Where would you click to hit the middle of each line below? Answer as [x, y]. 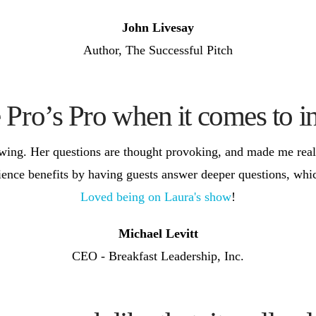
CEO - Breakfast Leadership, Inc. [158, 256]
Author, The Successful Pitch [158, 50]
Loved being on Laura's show [156, 197]
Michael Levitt [158, 234]
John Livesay [158, 27]
